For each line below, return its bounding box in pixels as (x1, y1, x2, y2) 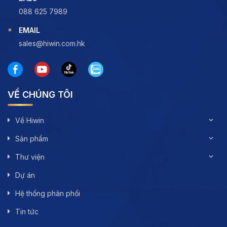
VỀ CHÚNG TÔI (8, 89, 73, 100)
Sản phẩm (15, 134, 48, 143)
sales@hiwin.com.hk (19, 39, 85, 48)
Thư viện (15, 152, 45, 161)
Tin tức (15, 207, 39, 216)
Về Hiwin (15, 116, 44, 125)
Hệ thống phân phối (15, 188, 80, 198)
